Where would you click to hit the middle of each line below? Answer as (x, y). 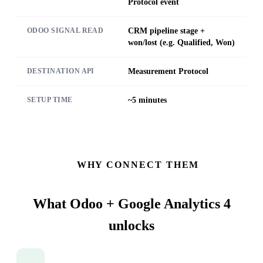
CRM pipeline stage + (166, 31)
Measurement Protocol (168, 72)
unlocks (131, 225)
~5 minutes (147, 100)
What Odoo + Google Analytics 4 (131, 203)
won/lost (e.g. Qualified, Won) (181, 43)
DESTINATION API (61, 71)
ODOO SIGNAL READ (65, 31)
